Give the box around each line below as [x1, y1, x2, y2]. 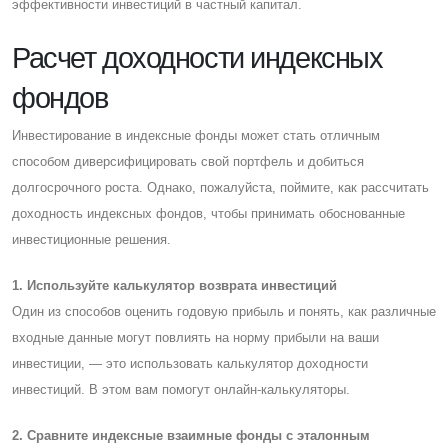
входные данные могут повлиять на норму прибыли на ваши [12, 329, 379, 345]
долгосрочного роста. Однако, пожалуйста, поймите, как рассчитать [12, 179, 429, 195]
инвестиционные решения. [12, 231, 171, 247]
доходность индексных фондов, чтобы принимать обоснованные [12, 205, 405, 221]
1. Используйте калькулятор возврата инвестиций [12, 277, 337, 293]
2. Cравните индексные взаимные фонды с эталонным [12, 427, 370, 443]
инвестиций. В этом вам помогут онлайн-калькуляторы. [12, 381, 350, 397]
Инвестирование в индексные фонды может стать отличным [12, 127, 380, 143]
